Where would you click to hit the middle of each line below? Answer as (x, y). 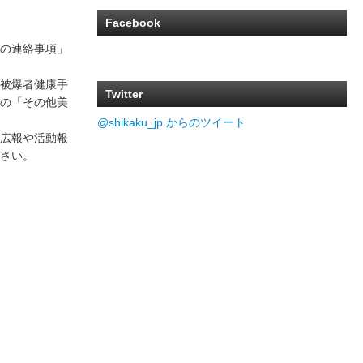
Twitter (124, 94)
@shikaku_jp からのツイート (171, 123)
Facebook (132, 23)
